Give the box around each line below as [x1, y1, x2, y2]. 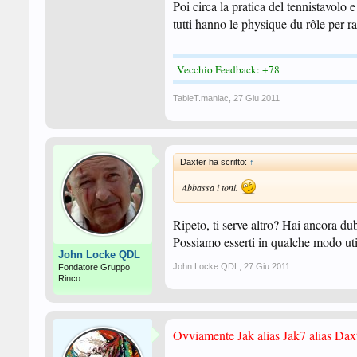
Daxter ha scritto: [180, 157, 249, 167]
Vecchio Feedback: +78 [177, 62, 280, 76]
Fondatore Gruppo [58, 262, 130, 272]
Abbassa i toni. [182, 181, 241, 194]
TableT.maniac [173, 93, 229, 103]
